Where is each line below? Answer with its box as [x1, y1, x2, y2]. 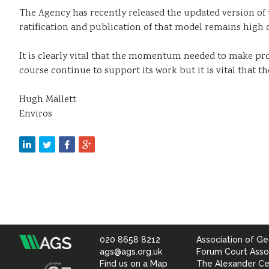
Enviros [19, 107, 52, 121]
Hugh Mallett [19, 93, 76, 107]
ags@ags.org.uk [100, 247, 163, 256]
